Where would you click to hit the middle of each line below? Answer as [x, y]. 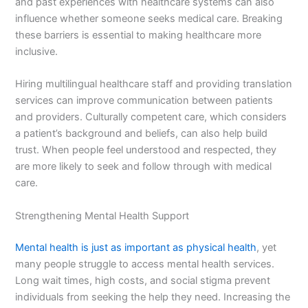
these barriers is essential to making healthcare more [139, 35]
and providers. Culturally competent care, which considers [151, 117]
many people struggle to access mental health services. [145, 264]
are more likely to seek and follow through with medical [144, 167]
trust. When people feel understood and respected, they [146, 150]
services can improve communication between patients [144, 101]
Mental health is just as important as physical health [136, 247]
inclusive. [37, 52]
